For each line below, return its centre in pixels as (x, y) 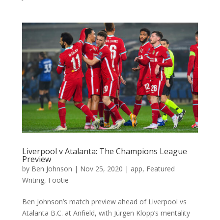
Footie (58, 180)
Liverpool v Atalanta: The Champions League (104, 151)
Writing (33, 180)
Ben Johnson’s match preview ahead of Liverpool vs (104, 201)
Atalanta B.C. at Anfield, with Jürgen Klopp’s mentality (106, 213)
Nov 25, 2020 (101, 168)
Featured (160, 168)
